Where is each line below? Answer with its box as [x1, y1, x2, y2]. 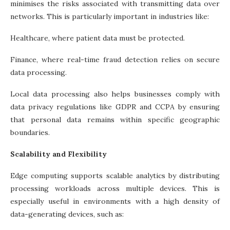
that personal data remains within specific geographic [10, 114, 220, 124]
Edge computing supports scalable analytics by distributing [10, 170, 220, 180]
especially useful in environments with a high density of [10, 196, 220, 206]
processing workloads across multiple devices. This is [10, 183, 220, 193]
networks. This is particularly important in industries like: [10, 11, 209, 21]
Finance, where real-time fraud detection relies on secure [10, 54, 220, 64]
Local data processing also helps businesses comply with [10, 89, 220, 99]
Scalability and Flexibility [10, 149, 107, 159]
